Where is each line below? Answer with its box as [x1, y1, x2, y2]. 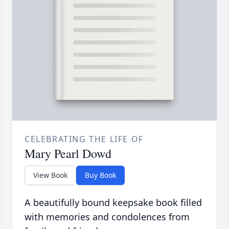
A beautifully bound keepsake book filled [25, 196, 202, 209]
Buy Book [85, 170, 116, 180]
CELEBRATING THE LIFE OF [25, 133, 144, 145]
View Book [33, 170, 67, 180]
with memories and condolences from [25, 211, 190, 223]
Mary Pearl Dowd [25, 145, 111, 162]
